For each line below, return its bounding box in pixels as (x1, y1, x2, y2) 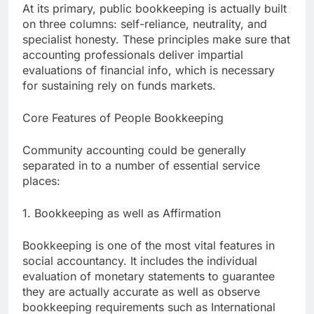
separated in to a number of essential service (22, 158, 260, 173)
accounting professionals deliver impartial (22, 48, 243, 62)
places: (22, 174, 60, 189)
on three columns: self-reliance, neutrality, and (22, 17, 267, 32)
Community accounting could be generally (22, 143, 246, 158)
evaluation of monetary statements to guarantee (22, 269, 275, 284)
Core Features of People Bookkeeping (22, 111, 224, 125)
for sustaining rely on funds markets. (22, 78, 216, 93)
